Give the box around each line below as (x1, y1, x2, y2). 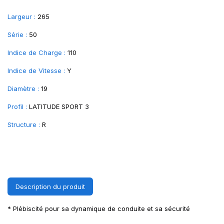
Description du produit (15, 182, 85, 190)
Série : (7, 30, 27, 38)
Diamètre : (7, 84, 39, 92)
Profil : (7, 102, 27, 110)
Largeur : (7, 12, 35, 20)
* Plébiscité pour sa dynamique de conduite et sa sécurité (7, 204, 190, 212)
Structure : (7, 120, 40, 128)
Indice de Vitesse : (7, 66, 65, 74)
